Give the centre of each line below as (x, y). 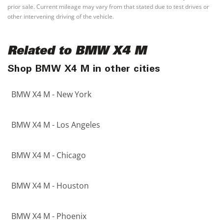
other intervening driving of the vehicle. (61, 17)
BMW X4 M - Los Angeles (56, 125)
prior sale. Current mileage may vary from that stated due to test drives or (108, 7)
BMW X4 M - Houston (50, 186)
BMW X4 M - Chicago (49, 155)
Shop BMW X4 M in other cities (84, 70)
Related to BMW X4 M (77, 52)
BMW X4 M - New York (51, 95)
